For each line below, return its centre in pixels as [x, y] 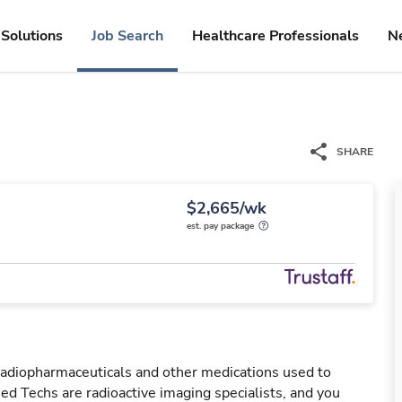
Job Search [127, 36]
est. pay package [220, 226]
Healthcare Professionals [275, 36]
